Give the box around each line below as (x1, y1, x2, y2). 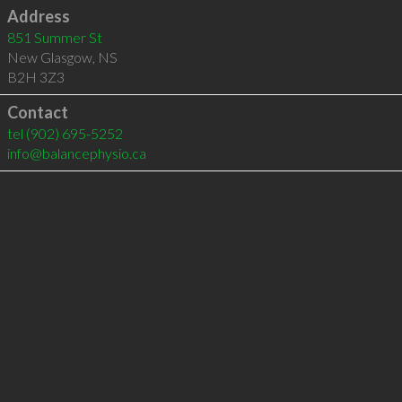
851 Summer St (6, 29, 102, 46)
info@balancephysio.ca (6, 144, 146, 162)
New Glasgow (6, 48, 92, 66)
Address (6, 6, 70, 26)
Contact (6, 102, 68, 122)
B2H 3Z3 (6, 68, 65, 85)
